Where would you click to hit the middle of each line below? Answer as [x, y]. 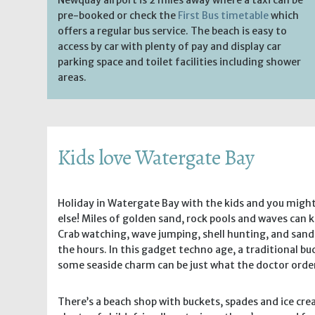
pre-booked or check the [118, 15]
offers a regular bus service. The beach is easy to [172, 31]
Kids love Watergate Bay [156, 157]
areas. [72, 77]
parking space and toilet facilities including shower [179, 62]
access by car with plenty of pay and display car [169, 46]
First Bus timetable [223, 15]
